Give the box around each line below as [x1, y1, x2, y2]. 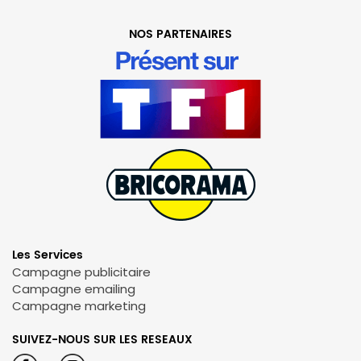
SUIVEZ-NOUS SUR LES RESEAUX [12, 330, 193, 349]
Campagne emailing [12, 280, 135, 297]
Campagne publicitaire [12, 263, 151, 280]
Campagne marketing [12, 297, 146, 314]
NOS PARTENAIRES [129, 25, 232, 44]
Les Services [12, 245, 83, 264]
